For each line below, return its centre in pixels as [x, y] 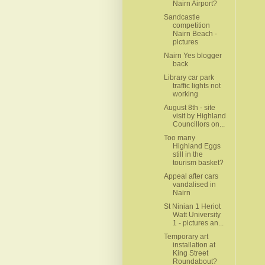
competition [191, 25]
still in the [188, 154]
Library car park [189, 77]
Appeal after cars [191, 176]
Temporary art [186, 236]
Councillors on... [198, 124]
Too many [179, 138]
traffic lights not [196, 85]
